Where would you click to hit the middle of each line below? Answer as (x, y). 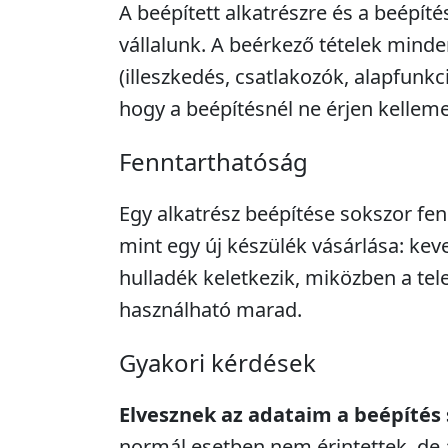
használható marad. (210, 309)
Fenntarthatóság (213, 161)
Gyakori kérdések (217, 362)
